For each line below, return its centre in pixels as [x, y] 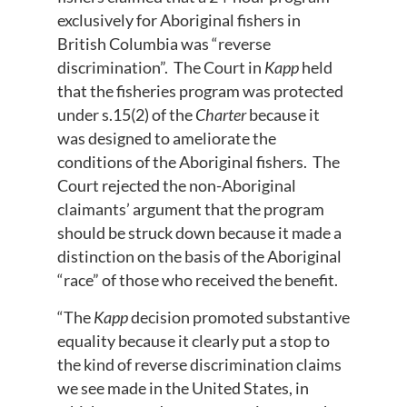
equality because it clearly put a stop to [193, 340]
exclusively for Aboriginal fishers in [179, 20]
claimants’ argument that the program [190, 209]
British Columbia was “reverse [164, 44]
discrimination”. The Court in [160, 68]
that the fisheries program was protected [200, 91]
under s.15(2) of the [126, 115]
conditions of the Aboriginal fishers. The [198, 162]
